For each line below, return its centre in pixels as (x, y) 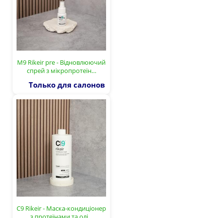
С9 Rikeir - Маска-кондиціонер (61, 208)
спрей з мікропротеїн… (61, 70)
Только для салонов (67, 84)
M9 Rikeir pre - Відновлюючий (61, 62)
